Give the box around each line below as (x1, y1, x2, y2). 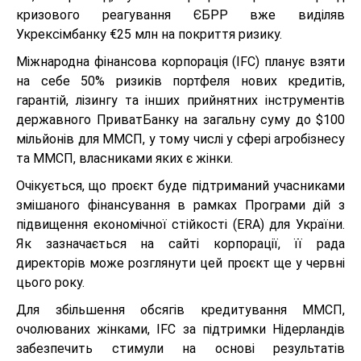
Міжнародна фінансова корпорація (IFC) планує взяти (16, 54, 345, 70)
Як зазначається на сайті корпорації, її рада (16, 236, 345, 252)
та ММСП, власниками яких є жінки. (16, 151, 233, 167)
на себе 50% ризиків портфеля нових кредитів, (16, 73, 345, 89)
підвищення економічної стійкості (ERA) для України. (16, 217, 345, 233)
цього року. (16, 275, 85, 291)
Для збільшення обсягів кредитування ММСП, (16, 302, 345, 318)
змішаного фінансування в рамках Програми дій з (16, 197, 345, 214)
